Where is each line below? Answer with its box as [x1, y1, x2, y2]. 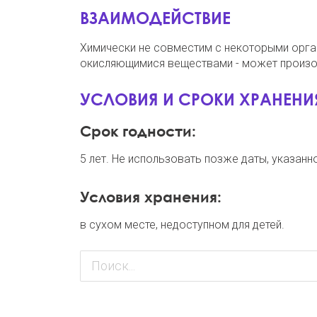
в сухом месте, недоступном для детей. [79, 217, 284, 231]
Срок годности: [79, 121, 196, 140]
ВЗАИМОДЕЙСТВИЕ [79, 7, 231, 28]
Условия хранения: [79, 187, 221, 206]
